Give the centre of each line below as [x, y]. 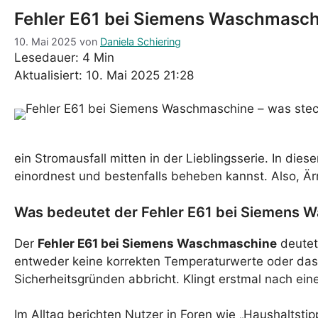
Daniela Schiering [141, 42]
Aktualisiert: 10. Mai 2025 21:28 [104, 76]
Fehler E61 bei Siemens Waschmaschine [157, 243]
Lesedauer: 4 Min [64, 58]
